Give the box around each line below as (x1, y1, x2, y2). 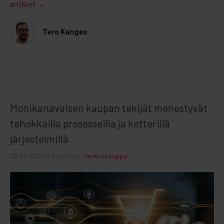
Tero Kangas (42, 27, 87, 36)
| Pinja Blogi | (45, 151, 84, 160)
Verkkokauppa (84, 151, 127, 160)
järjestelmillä (10, 132, 68, 145)
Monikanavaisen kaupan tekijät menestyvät (10, 101, 207, 114)
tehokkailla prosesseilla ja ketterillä (10, 116, 170, 129)
